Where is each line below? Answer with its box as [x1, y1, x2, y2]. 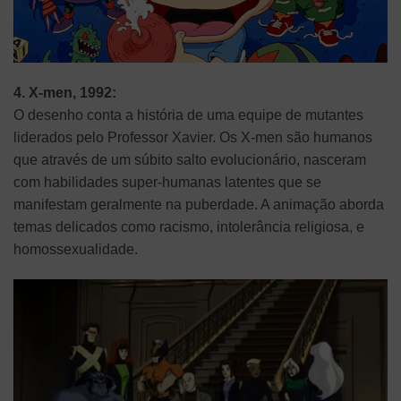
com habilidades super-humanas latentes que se [13, 174, 321, 190]
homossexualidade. [13, 241, 138, 257]
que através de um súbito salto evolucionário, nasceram [13, 151, 366, 167]
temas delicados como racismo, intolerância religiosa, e [13, 218, 364, 235]
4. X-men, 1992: [13, 84, 116, 100]
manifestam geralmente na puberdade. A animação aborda [13, 196, 384, 212]
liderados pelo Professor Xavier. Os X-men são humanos [13, 129, 372, 145]
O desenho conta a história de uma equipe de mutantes [13, 107, 363, 123]
